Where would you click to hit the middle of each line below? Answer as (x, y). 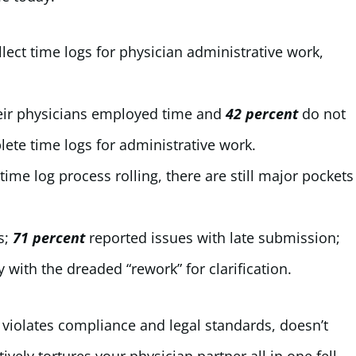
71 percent (49, 238)
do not (324, 114)
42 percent (264, 114)
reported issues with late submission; (215, 238)
